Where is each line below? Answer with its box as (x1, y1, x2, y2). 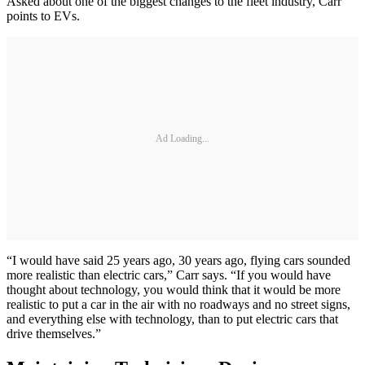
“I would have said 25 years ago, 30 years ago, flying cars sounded (7, 253, 350, 268)
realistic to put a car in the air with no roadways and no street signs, (7, 297, 350, 312)
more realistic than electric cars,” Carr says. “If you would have (7, 268, 331, 283)
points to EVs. (7, 9, 80, 24)
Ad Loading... (156, 132, 209, 144)
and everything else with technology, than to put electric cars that (7, 312, 338, 327)
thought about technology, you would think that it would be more (7, 283, 341, 297)
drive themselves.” (7, 327, 101, 341)
